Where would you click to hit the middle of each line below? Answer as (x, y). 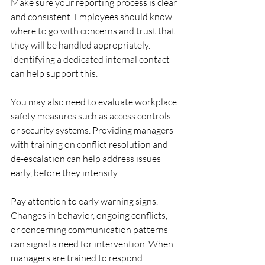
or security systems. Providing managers (93, 130)
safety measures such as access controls (92, 116)
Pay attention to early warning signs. (85, 201)
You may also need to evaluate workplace (95, 102)
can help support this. (54, 73)
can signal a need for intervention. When (93, 244)
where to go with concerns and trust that (94, 31)
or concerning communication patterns (90, 230)
